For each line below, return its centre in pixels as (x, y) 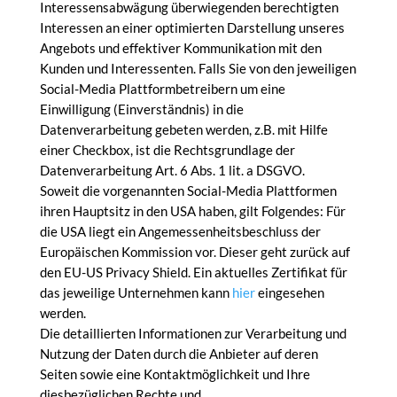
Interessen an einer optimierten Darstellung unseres (192, 27)
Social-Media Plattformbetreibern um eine (162, 89)
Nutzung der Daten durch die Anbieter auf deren (179, 354)
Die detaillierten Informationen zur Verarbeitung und (193, 333)
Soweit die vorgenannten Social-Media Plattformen (188, 191)
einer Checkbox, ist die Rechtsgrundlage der (167, 150)
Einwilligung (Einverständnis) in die (141, 109)
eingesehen (289, 292)
